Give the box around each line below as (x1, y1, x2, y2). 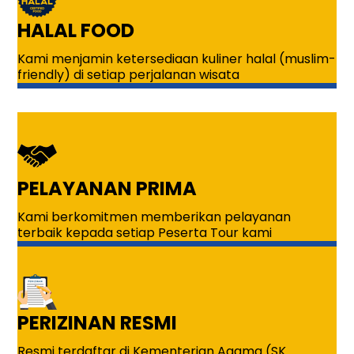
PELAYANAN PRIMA (17, 175, 198, 202)
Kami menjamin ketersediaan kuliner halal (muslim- (17, 50, 337, 69)
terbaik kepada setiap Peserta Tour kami (17, 224, 273, 243)
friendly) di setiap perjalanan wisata (17, 66, 240, 85)
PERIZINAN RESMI (17, 310, 178, 337)
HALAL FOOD (17, 17, 135, 44)
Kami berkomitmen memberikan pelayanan (17, 208, 292, 227)
